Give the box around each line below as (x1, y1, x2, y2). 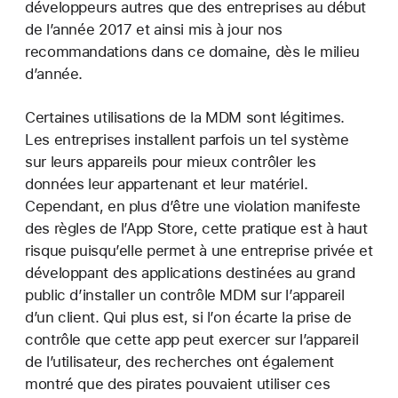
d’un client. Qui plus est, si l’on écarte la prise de (25, 308, 352, 327)
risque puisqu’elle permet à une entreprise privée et (25, 242, 373, 260)
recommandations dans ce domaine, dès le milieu (25, 43, 360, 61)
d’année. (25, 65, 84, 84)
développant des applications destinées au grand (25, 264, 355, 283)
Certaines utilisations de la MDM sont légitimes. (25, 108, 346, 127)
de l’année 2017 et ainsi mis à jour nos (25, 20, 283, 39)
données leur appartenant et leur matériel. (25, 175, 308, 194)
